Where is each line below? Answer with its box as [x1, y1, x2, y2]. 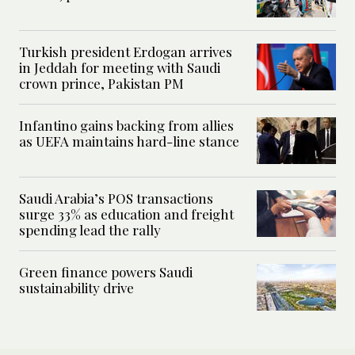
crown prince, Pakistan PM [19, 74, 184, 92]
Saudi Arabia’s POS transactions [19, 189, 213, 207]
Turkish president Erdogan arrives [19, 42, 232, 60]
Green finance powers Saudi [19, 262, 193, 281]
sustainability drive [19, 278, 134, 296]
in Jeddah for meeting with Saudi [19, 58, 220, 76]
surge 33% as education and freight [19, 204, 234, 223]
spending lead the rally [19, 220, 161, 239]
